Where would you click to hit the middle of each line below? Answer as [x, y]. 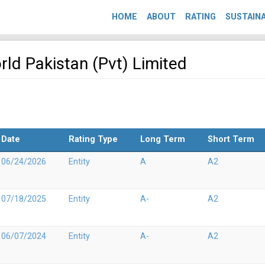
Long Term [163, 139]
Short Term [231, 139]
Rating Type [93, 139]
